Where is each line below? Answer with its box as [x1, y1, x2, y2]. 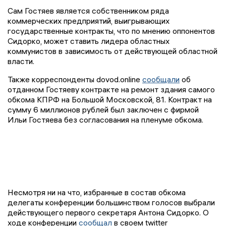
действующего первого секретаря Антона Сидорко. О [8, 207, 209, 218]
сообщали [142, 74, 180, 85]
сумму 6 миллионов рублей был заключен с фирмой [8, 104, 199, 115]
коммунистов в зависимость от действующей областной [8, 46, 217, 56]
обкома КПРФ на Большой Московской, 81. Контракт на [8, 94, 212, 105]
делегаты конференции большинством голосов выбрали [8, 197, 215, 208]
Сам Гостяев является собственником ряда [8, 6, 169, 16]
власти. [8, 56, 34, 67]
